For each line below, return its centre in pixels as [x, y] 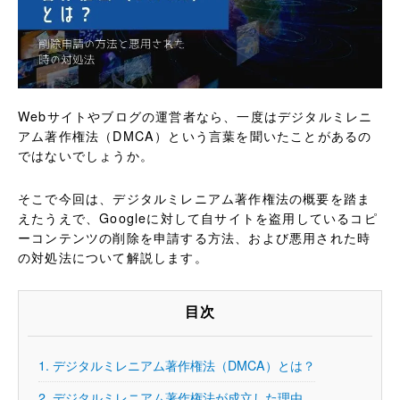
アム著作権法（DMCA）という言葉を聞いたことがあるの [195, 136]
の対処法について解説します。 [113, 258]
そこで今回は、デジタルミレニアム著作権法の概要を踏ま [195, 199]
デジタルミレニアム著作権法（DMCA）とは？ [182, 365]
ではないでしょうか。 [86, 156]
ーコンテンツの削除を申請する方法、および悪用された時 [195, 238]
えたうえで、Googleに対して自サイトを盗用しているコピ [198, 218]
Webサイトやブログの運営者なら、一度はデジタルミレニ [196, 117]
